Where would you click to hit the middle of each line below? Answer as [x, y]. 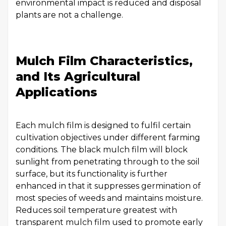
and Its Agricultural [78, 76]
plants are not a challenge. [69, 15]
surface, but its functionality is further [92, 174]
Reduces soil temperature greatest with [96, 210]
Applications [56, 92]
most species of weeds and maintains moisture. [109, 198]
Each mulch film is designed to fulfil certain [103, 125]
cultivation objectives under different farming [108, 137]
